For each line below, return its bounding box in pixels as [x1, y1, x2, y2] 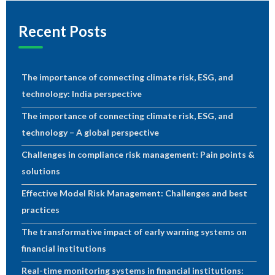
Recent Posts [18, 22, 107, 41]
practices [21, 204, 61, 215]
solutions [21, 166, 60, 177]
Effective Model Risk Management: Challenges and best [21, 188, 247, 199]
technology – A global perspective [21, 127, 159, 138]
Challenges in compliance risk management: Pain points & [21, 149, 255, 160]
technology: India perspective [21, 88, 142, 99]
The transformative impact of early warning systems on [21, 227, 247, 238]
